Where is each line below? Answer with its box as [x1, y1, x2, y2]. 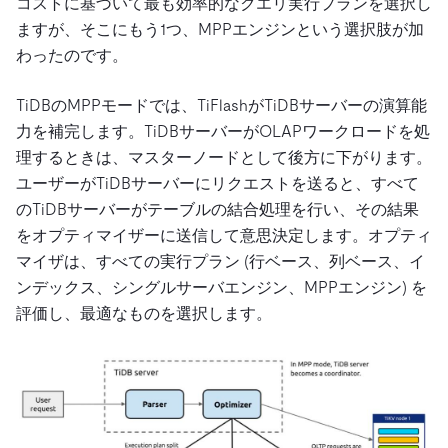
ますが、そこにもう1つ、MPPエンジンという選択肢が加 [16, 20, 424, 40]
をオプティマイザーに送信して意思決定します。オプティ [16, 226, 432, 246]
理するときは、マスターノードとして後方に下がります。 [16, 148, 432, 168]
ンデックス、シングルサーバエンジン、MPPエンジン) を [16, 278, 427, 298]
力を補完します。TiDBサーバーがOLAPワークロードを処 [16, 122, 430, 142]
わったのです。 [16, 46, 128, 66]
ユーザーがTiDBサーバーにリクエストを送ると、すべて [16, 174, 419, 194]
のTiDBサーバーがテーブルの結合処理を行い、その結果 [16, 200, 419, 220]
